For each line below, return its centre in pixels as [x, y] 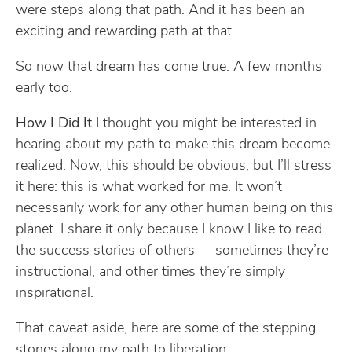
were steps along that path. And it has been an [160, 11]
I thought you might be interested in [204, 124]
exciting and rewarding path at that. [125, 32]
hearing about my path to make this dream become [173, 145]
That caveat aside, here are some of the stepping [166, 329]
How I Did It [54, 124]
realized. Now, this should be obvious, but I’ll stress [174, 166]
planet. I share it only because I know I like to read [169, 230]
